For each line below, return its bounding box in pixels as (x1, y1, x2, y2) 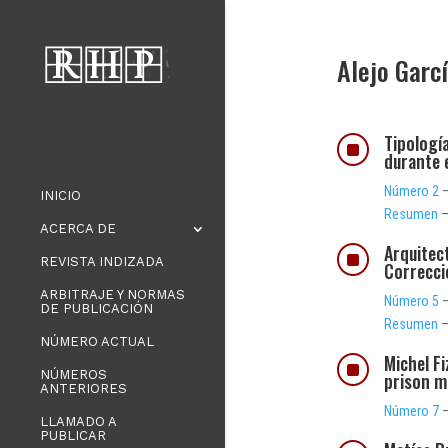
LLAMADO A (40, 414, 116, 429)
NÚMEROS (40, 367, 107, 382)
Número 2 (384, 182, 440, 199)
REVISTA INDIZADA (40, 254, 164, 269)
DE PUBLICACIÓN (40, 301, 153, 316)
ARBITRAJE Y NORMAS (40, 287, 185, 302)
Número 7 (384, 402, 440, 419)
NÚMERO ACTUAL (40, 334, 154, 349)
